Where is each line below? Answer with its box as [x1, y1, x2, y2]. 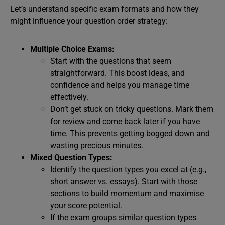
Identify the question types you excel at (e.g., [50, 165, 206, 174]
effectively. [50, 92, 88, 102]
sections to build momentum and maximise [50, 189, 204, 198]
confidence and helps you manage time [50, 80, 189, 90]
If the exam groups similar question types [50, 213, 196, 222]
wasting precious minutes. [50, 141, 143, 150]
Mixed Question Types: [30, 153, 113, 162]
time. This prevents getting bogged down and [50, 129, 210, 138]
